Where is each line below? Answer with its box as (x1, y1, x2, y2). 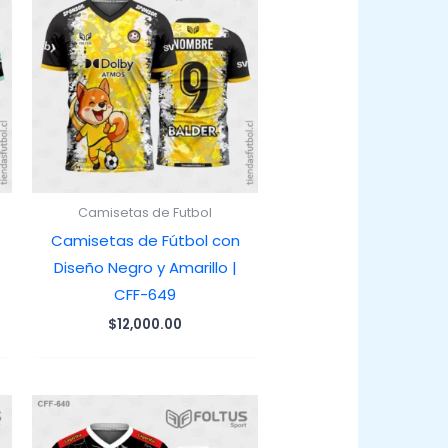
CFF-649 (114, 284, 176, 306)
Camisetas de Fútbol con (50, 230, 240, 252)
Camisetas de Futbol (78, 203, 212, 221)
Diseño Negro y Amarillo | (53, 257, 237, 279)
